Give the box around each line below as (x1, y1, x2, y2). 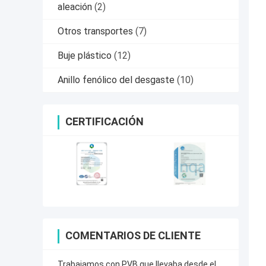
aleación (58, 1, 92, 13)
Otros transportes (58, 26, 133, 37)
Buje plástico (58, 50, 112, 62)
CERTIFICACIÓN (65, 115, 144, 128)
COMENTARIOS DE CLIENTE (65, 229, 201, 242)
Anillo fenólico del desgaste (58, 74, 175, 86)
